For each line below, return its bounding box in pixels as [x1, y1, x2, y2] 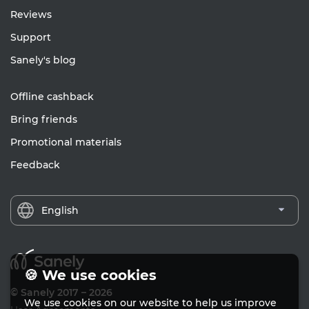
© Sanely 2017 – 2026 [10, 286, 112, 299]
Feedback [10, 158, 60, 171]
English [41, 203, 79, 217]
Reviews [10, 8, 52, 21]
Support [10, 30, 51, 43]
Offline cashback [10, 90, 94, 103]
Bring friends [10, 112, 77, 126]
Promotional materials [10, 135, 121, 148]
